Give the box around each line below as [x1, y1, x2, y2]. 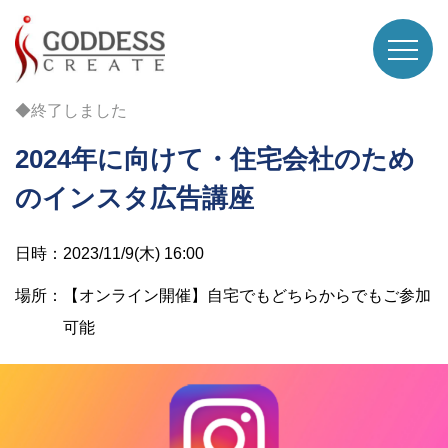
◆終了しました [15, 102, 127, 119]
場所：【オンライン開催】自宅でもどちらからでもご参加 [15, 287, 431, 304]
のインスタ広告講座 [15, 183, 254, 213]
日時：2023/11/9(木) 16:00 [15, 245, 204, 262]
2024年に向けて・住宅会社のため [15, 144, 415, 174]
